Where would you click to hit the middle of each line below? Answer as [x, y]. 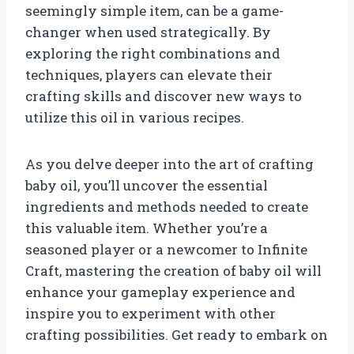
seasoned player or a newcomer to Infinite [166, 249]
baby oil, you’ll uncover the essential [147, 185]
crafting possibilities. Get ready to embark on [177, 334]
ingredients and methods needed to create [167, 206]
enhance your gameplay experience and [160, 292]
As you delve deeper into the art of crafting [169, 164]
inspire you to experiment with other [151, 313]
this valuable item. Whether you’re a [147, 228]
